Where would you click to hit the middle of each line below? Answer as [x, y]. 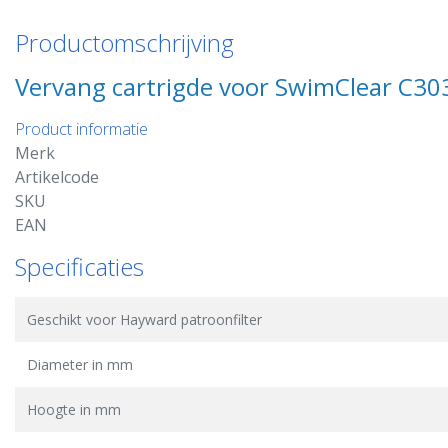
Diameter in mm [80, 364]
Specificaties [79, 266]
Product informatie [81, 129]
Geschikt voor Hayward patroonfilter [144, 319]
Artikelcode [57, 177]
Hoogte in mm [74, 409]
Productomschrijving [124, 42]
